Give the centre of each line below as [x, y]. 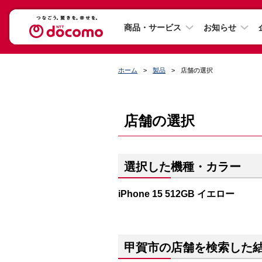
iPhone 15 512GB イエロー [176, 194]
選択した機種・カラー [182, 167]
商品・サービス [153, 27]
